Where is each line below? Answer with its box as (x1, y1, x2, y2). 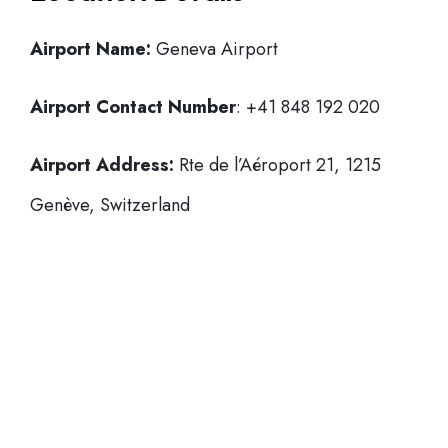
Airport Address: (30, 152, 174, 178)
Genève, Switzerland (30, 192, 190, 218)
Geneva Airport (151, 36, 278, 62)
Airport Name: (30, 36, 151, 62)
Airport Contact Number (30, 94, 236, 120)
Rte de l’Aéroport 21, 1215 (174, 152, 381, 178)
